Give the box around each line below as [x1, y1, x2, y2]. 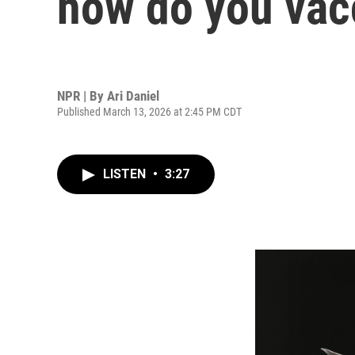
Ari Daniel [107, 87, 159, 104]
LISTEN [103, 166, 149, 181]
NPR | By [57, 87, 107, 104]
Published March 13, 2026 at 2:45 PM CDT [57, 105, 242, 118]
